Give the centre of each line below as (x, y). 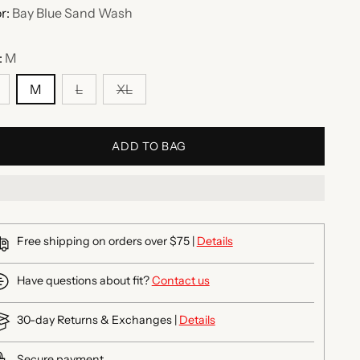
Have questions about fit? (84, 281)
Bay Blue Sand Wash (72, 13)
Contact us (180, 281)
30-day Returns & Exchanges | (98, 320)
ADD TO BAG (149, 147)
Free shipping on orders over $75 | (106, 241)
